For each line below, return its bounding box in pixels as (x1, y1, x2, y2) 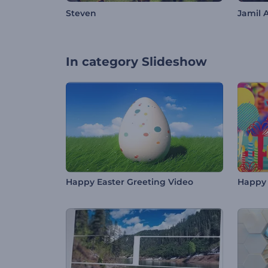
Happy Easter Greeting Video (66, 176, 193, 188)
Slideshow (142, 54, 207, 69)
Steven (66, 8, 96, 19)
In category (66, 54, 138, 69)
